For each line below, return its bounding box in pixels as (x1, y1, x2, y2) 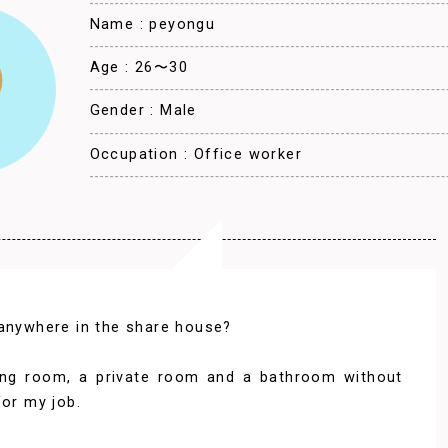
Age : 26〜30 (89, 59, 189, 77)
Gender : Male (89, 102, 197, 120)
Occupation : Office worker (89, 145, 303, 163)
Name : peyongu (89, 16, 216, 34)
